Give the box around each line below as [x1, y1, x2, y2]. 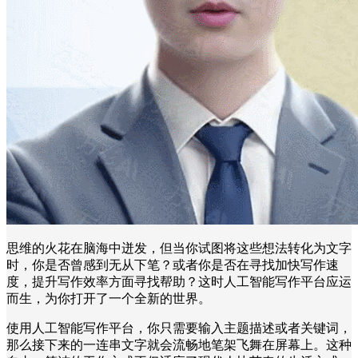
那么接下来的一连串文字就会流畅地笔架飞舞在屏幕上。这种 [6, 337, 352, 352]
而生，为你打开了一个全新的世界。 [6, 291, 211, 305]
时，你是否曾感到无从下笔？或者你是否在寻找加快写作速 [6, 257, 339, 272]
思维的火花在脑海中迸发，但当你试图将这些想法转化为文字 [6, 241, 352, 255]
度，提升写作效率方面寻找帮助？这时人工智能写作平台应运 [6, 274, 352, 288]
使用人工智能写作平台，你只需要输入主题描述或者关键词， [6, 320, 352, 335]
